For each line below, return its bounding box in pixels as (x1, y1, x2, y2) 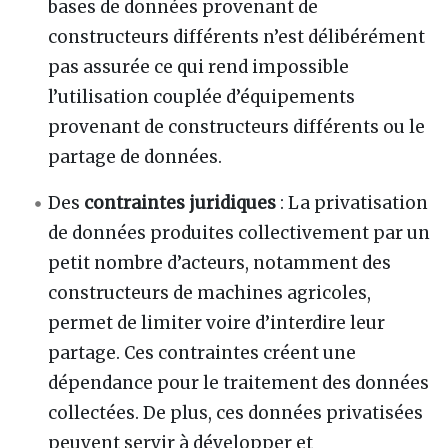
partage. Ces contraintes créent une (48, 342, 357, 365)
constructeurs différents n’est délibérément (48, 26, 426, 49)
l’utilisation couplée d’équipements (48, 86, 356, 109)
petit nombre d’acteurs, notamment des (48, 252, 392, 275)
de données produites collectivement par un (48, 222, 431, 245)
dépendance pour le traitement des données (48, 372, 430, 395)
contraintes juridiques (84, 192, 277, 215)
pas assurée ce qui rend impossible (48, 56, 350, 79)
